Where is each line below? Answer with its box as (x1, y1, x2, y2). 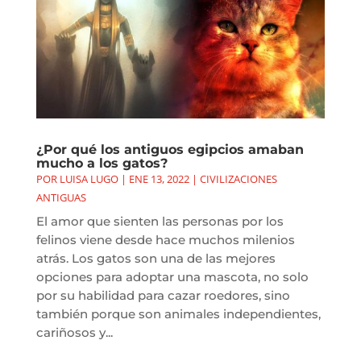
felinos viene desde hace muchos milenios (35, 232, 295, 248)
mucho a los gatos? (35, 156, 168, 172)
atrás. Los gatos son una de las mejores (35, 251, 276, 267)
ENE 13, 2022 (128, 172, 189, 187)
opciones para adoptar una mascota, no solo (35, 269, 309, 285)
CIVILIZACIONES (199, 172, 277, 187)
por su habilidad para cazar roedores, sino (35, 288, 290, 304)
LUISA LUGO (59, 172, 118, 187)
